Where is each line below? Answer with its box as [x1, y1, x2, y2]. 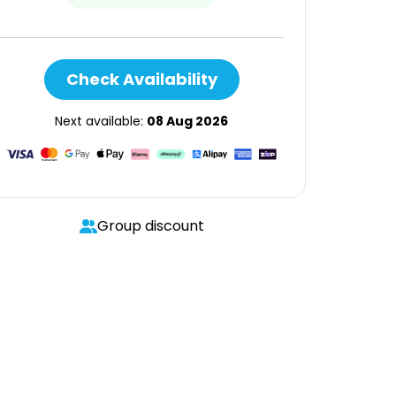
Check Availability [65, 68, 217, 90]
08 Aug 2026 [147, 112, 228, 130]
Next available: [55, 112, 147, 130]
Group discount [96, 216, 204, 236]
